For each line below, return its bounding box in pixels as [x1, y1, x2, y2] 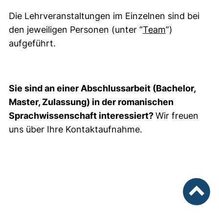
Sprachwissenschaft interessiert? [9, 110, 155, 121]
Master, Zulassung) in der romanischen [9, 97, 174, 107]
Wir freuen [155, 110, 198, 121]
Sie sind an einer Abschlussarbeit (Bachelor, [9, 83, 196, 93]
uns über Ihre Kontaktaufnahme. [9, 124, 142, 134]
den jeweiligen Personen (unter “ [9, 24, 143, 35]
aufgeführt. [9, 38, 58, 48]
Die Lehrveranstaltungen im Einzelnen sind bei [9, 11, 199, 21]
